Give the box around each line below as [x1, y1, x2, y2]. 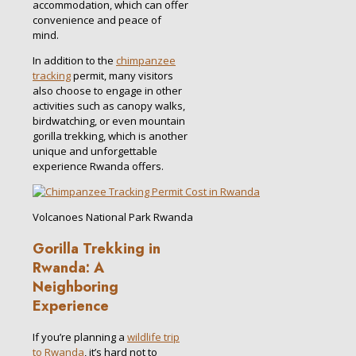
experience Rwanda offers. [33, 158, 164, 173]
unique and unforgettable [33, 143, 157, 158]
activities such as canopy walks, [33, 98, 185, 113]
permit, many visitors [71, 68, 173, 83]
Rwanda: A [33, 257, 104, 278]
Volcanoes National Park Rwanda [33, 209, 193, 224]
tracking [33, 68, 71, 83]
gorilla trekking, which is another [33, 128, 188, 143]
